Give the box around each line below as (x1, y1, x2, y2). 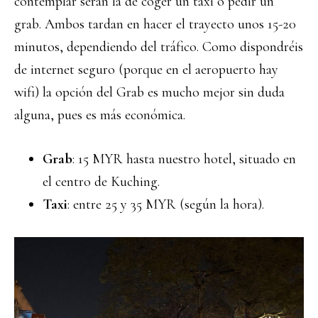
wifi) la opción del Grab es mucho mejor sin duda (14, 84, 285, 101)
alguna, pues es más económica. (14, 106, 185, 124)
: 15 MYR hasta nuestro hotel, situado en (72, 150, 296, 168)
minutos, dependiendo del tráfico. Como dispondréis (14, 38, 303, 55)
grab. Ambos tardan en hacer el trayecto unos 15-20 (14, 16, 296, 33)
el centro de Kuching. (43, 173, 160, 190)
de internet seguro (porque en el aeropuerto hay (14, 61, 278, 78)
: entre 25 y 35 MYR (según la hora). (67, 196, 264, 213)
